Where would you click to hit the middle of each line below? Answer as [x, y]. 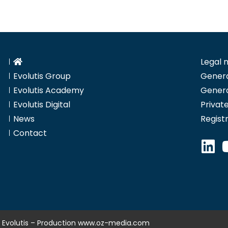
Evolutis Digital [42, 105]
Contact [30, 133]
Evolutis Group [42, 76]
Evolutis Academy [49, 91]
